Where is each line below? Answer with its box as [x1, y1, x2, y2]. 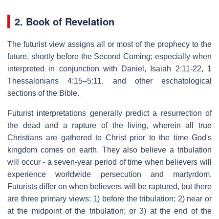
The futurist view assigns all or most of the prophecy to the [7, 40, 212, 48]
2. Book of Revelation [15, 14, 114, 28]
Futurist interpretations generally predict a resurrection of [7, 109, 212, 117]
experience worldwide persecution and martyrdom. [7, 170, 212, 178]
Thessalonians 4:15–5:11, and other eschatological [7, 76, 212, 85]
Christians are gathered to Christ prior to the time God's [7, 133, 212, 142]
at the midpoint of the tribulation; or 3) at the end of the [7, 206, 212, 215]
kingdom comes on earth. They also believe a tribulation [7, 145, 212, 154]
